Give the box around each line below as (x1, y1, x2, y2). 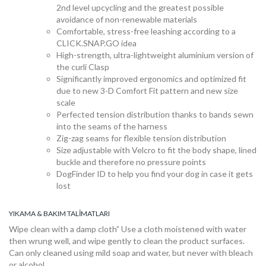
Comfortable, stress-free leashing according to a (56, 26, 236, 36)
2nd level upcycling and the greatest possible (56, 2, 224, 12)
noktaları (5, 216, 90, 242)
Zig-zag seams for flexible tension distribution (56, 133, 226, 143)
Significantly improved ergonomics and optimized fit (56, 74, 246, 84)
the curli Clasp (56, 62, 109, 72)
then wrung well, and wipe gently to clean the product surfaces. (9, 236, 245, 246)
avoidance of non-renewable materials (56, 14, 197, 24)
